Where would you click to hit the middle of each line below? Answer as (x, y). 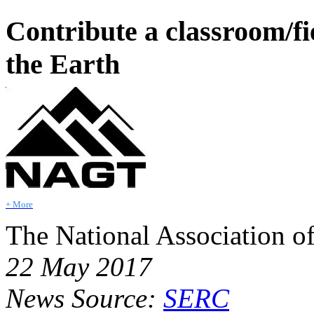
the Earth (63, 64)
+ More (19, 205)
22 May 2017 (79, 267)
